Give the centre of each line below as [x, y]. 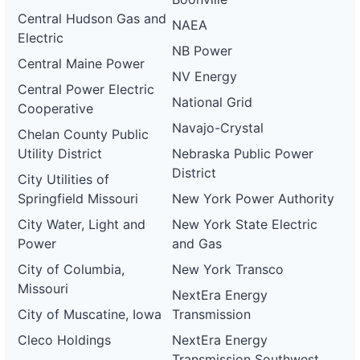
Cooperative [55, 108]
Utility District [60, 153]
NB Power [202, 51]
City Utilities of [63, 179]
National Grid [213, 102]
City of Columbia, [71, 269]
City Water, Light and [82, 224]
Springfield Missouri [78, 198]
